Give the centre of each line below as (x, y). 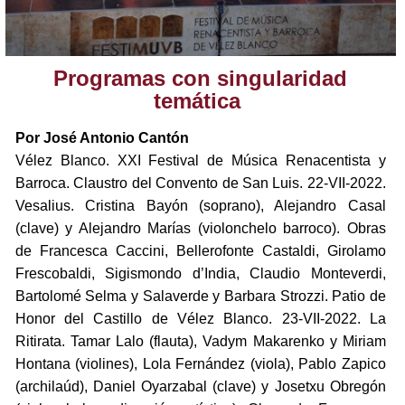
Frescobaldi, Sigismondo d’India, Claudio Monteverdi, (200, 274)
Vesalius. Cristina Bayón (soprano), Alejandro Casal (200, 206)
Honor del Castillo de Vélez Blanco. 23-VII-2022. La (200, 319)
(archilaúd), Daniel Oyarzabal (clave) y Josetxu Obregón (200, 387)
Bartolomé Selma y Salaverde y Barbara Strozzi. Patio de (200, 297)
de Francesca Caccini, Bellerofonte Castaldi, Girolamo (200, 251)
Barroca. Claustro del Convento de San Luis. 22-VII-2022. (200, 184)
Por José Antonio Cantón (102, 138)
